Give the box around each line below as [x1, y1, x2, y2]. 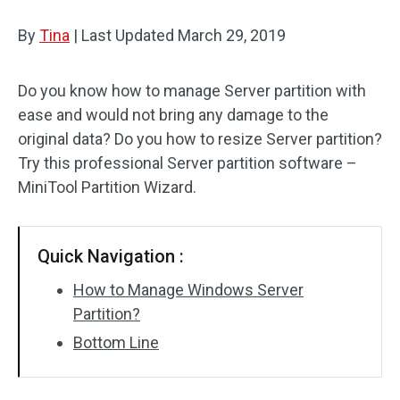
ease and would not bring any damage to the [18, 105, 329, 124]
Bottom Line [73, 333, 159, 352]
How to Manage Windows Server [73, 280, 304, 299]
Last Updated [78, 26, 178, 45]
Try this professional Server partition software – [18, 154, 357, 172]
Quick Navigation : [37, 246, 184, 267]
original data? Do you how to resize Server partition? [18, 129, 382, 148]
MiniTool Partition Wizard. [18, 178, 196, 196]
